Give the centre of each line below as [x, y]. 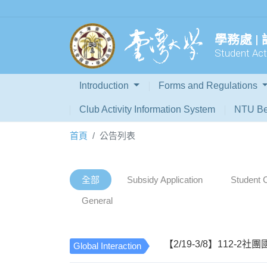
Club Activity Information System [147, 110]
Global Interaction [107, 246]
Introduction [105, 86]
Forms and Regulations [209, 86]
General [97, 200]
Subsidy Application [165, 179]
